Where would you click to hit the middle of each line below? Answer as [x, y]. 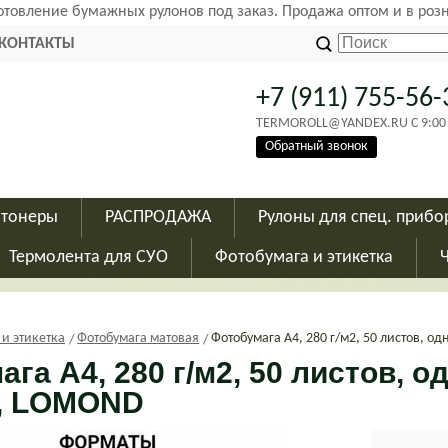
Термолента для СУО [88, 257]
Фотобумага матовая [138, 338]
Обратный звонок [317, 146]
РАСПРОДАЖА [158, 217]
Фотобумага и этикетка [304, 257]
